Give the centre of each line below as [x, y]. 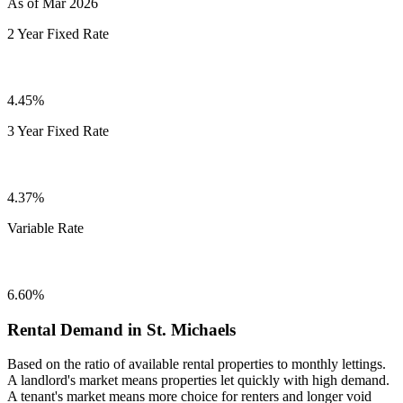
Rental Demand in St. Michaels [121, 329]
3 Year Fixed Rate [58, 130]
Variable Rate [45, 228]
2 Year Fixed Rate [58, 33]
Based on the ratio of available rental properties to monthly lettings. [197, 364]
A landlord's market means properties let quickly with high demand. [198, 381]
